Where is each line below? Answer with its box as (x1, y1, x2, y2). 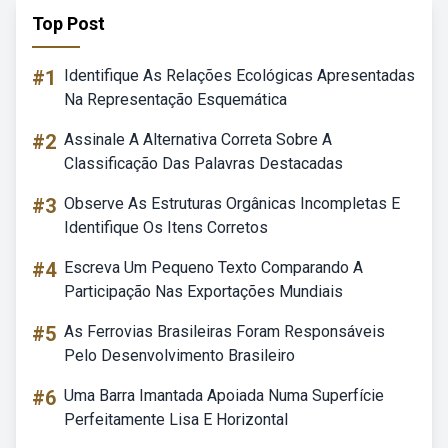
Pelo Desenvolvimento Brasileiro (64, 346, 295, 365)
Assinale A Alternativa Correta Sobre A (64, 130, 332, 149)
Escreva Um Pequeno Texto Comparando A (64, 258, 363, 277)
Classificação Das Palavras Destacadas (64, 154, 343, 173)
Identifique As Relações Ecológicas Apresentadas (64, 66, 415, 85)
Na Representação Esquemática (64, 90, 287, 109)
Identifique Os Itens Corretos (64, 218, 268, 237)
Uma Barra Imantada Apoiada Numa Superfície (64, 386, 384, 405)
